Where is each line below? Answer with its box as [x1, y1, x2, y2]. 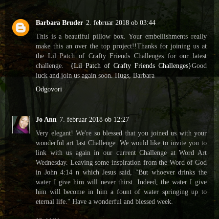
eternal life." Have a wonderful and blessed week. [36, 197, 173, 205]
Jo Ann [36, 115, 57, 123]
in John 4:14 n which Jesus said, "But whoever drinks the [36, 168, 207, 176]
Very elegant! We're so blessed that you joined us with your [36, 129, 207, 137]
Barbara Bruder [36, 18, 83, 26]
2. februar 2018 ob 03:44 [86, 18, 155, 26]
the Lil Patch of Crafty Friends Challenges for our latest [36, 51, 207, 60]
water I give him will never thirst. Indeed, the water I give [36, 177, 207, 186]
